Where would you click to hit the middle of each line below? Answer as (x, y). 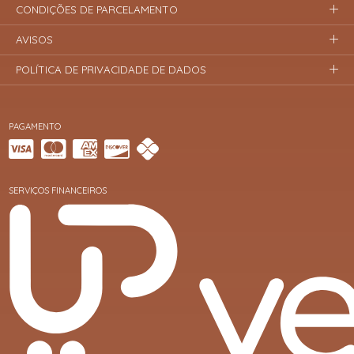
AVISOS (35, 40)
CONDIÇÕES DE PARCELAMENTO (97, 9)
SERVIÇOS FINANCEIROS (58, 191)
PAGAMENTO (35, 126)
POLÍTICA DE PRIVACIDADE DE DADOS (111, 70)
